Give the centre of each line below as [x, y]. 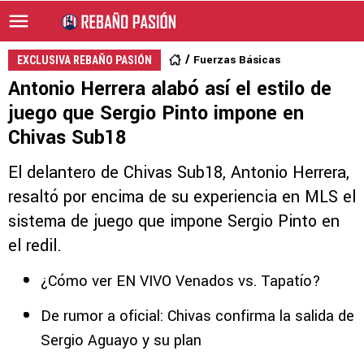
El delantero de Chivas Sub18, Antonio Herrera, [179, 173]
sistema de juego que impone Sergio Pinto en [174, 221]
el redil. [35, 246]
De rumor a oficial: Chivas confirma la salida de [197, 316]
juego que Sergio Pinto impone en [156, 113]
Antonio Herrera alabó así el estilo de [170, 89]
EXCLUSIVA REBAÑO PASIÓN [84, 60]
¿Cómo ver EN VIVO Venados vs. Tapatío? [181, 281]
